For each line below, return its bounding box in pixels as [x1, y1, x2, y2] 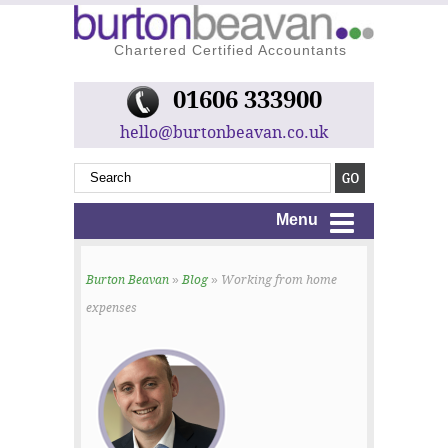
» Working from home [208, 273, 337, 288]
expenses [86, 301, 137, 316]
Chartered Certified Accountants [113, 41, 347, 58]
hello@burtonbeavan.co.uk [120, 122, 328, 142]
